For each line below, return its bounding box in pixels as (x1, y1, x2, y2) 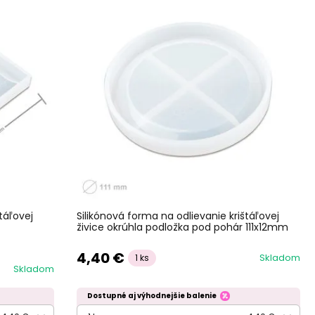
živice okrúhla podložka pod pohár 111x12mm (76, 219, 288, 234)
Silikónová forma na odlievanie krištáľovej (76, 208, 279, 223)
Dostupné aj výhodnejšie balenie (86, 290, 217, 301)
